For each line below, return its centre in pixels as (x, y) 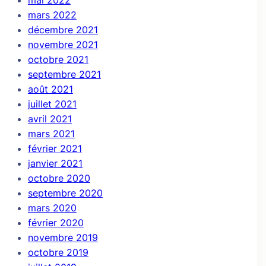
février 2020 (56, 223)
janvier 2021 (55, 163)
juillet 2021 (52, 104)
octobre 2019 (58, 252)
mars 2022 (52, 15)
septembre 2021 (64, 74)
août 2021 (50, 89)
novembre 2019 (63, 237)
